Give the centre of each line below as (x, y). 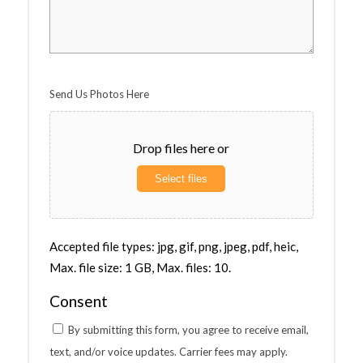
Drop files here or (181, 147)
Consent (78, 301)
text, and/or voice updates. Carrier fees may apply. (168, 351)
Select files (181, 178)
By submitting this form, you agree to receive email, (188, 329)
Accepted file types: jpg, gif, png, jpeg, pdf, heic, (173, 246)
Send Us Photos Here (99, 94)
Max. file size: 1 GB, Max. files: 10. (140, 267)
